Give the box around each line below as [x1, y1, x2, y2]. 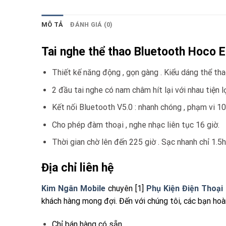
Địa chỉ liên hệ [41, 161, 114, 175]
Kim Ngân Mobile [41, 183, 105, 193]
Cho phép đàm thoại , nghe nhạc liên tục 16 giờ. [51, 120, 219, 130]
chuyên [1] [105, 183, 146, 193]
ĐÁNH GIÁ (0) [70, 21, 113, 29]
